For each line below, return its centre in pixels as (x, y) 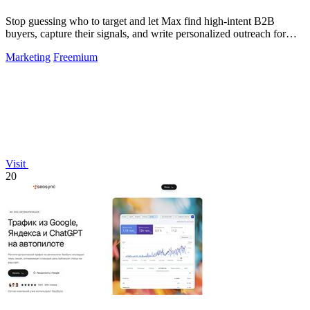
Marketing (28, 57)
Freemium (75, 57)
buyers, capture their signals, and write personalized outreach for (146, 34)
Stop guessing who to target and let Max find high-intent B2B (140, 21)
